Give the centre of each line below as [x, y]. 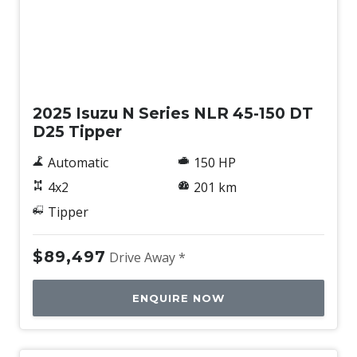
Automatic [78, 162]
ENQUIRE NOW [178, 298]
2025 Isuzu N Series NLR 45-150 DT [173, 113]
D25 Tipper [77, 131]
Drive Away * [147, 257]
